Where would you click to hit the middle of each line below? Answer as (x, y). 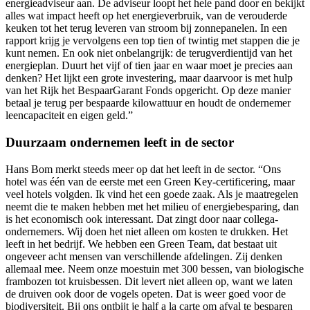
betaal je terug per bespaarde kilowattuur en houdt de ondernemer (148, 103)
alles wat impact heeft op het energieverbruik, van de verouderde (146, 16)
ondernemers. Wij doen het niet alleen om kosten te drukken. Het (147, 231)
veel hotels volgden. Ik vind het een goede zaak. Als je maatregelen (152, 194)
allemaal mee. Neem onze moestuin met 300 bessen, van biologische (155, 268)
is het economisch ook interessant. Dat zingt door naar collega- (142, 219)
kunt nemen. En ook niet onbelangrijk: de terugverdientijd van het (149, 53)
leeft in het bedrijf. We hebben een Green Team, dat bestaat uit (141, 244)
